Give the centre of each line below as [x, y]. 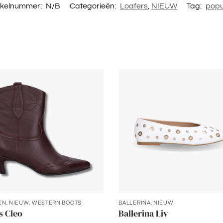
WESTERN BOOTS [56, 203]
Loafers [134, 6]
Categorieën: [94, 6]
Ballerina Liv [144, 213]
